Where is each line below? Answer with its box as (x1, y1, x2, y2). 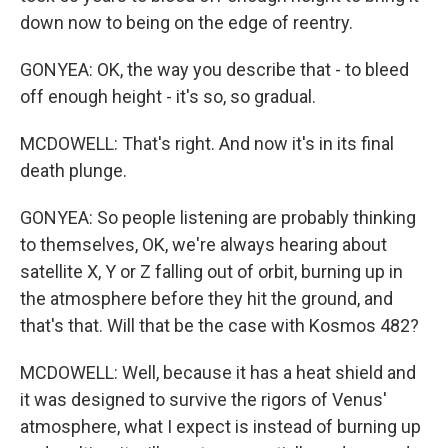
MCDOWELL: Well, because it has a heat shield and (20, 362, 416, 383)
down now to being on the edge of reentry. (20, 12, 353, 33)
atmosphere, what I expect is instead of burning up (20, 416, 421, 437)
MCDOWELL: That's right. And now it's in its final (20, 133, 394, 154)
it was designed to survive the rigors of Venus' (20, 389, 387, 410)
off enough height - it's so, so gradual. (20, 86, 316, 107)
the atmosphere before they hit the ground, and (20, 288, 393, 309)
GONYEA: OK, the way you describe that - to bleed (20, 59, 409, 80)
